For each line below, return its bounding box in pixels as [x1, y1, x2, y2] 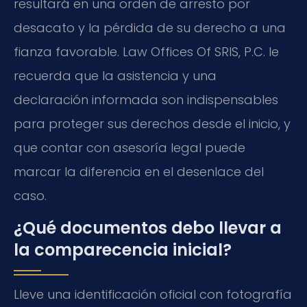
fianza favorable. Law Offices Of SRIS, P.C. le [14, 42, 279, 60]
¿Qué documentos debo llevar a [14, 216, 282, 239]
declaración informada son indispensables [14, 90, 278, 108]
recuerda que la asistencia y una [14, 66, 217, 84]
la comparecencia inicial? [14, 238, 232, 261]
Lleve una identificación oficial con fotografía [14, 285, 292, 303]
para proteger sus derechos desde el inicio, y [14, 114, 291, 132]
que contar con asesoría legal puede [14, 138, 245, 156]
